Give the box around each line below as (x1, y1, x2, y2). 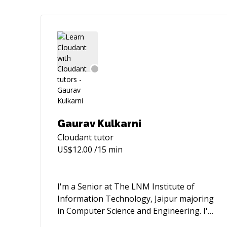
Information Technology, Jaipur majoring (57, 193, 214, 204)
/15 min (92, 144, 123, 155)
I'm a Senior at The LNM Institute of (57, 181, 195, 192)
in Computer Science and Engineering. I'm (57, 205, 215, 216)
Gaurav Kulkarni (57, 118, 141, 130)
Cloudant (57, 132, 92, 143)
